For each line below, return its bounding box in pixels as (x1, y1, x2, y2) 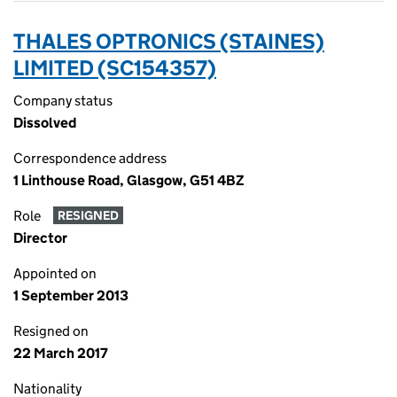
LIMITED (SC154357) (13, 55, 216, 81)
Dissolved (13, 114, 76, 131)
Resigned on (13, 323, 89, 339)
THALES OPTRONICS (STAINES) (13, 28, 324, 54)
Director (13, 230, 67, 246)
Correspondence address (13, 150, 167, 167)
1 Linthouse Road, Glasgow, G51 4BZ (13, 172, 245, 189)
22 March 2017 (13, 345, 108, 362)
